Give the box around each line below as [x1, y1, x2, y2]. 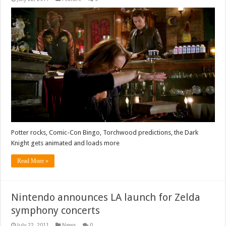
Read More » [17, 157, 49, 165]
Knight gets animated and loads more [11, 139, 120, 147]
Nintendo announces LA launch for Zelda [11, 191, 201, 204]
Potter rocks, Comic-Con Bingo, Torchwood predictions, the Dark [11, 129, 199, 137]
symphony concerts [11, 204, 100, 217]
